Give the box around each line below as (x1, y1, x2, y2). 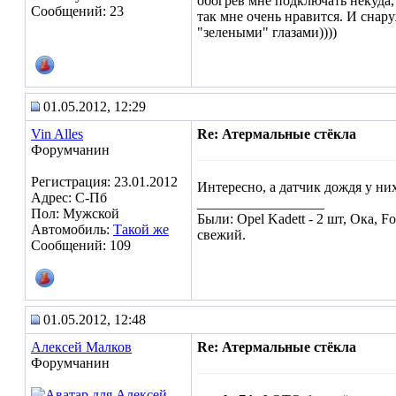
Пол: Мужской (31, 206, 119, 221)
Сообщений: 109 (31, 238, 131, 253)
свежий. (197, 227, 246, 242)
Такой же (113, 222, 169, 237)
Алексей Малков (31, 339, 132, 354)
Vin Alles (31, 126, 83, 141)
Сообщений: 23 (31, 4, 124, 19)
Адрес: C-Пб (31, 190, 107, 205)
